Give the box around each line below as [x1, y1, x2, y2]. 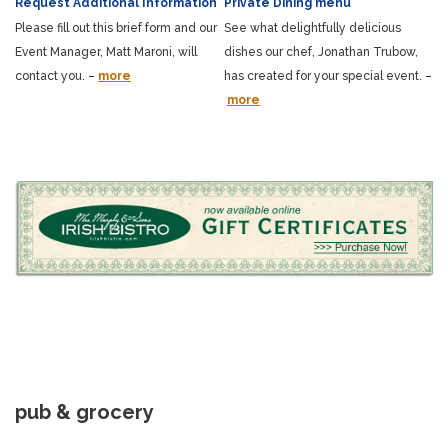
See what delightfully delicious [224, 20, 401, 35]
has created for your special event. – [224, 68, 432, 83]
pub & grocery [15, 400, 154, 425]
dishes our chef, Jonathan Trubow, [224, 44, 418, 59]
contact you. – [15, 68, 95, 83]
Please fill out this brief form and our [15, 20, 217, 35]
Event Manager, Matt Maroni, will [15, 44, 197, 59]
